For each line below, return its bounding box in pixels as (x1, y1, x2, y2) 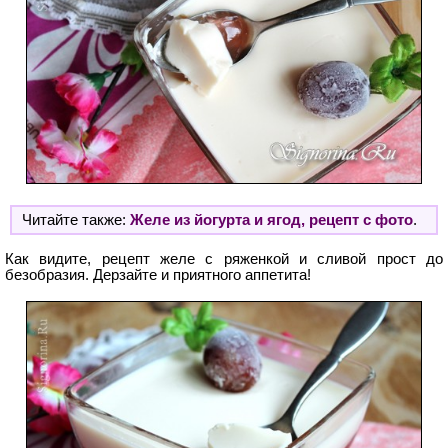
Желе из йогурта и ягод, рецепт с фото (130, 212, 413, 229)
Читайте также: (22, 212, 130, 229)
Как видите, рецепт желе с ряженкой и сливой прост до (5, 251, 443, 268)
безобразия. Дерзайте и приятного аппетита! (5, 267, 311, 284)
